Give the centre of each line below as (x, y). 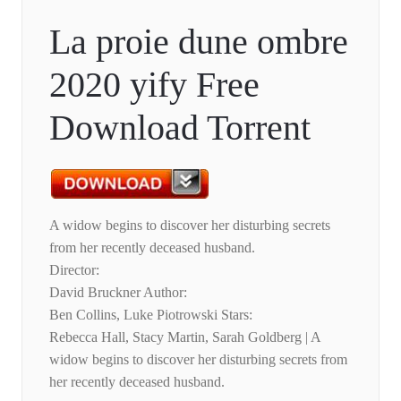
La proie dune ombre (199, 42)
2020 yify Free (154, 85)
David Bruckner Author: (118, 293)
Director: (74, 270)
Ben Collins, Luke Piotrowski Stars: (151, 315)
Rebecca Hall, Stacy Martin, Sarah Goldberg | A (185, 337)
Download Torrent (180, 128)
